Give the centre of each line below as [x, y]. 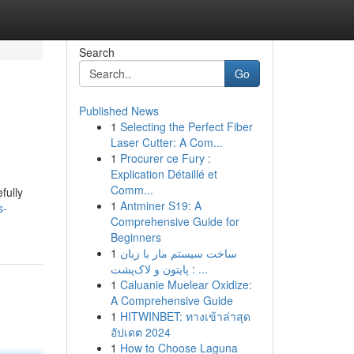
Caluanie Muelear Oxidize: [186, 284]
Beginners [136, 237]
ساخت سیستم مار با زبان [178, 253]
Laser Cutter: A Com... [166, 142]
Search [96, 52]
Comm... [132, 190]
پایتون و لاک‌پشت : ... [198, 269]
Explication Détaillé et [164, 174]
